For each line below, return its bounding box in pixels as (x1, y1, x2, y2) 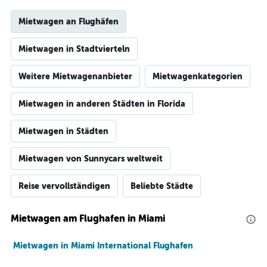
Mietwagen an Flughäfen (18, 17, 119, 26)
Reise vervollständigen (18, 181, 110, 191)
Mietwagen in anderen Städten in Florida (18, 99, 185, 108)
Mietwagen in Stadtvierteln (18, 44, 130, 54)
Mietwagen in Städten (18, 126, 108, 136)
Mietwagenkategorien (153, 72, 243, 81)
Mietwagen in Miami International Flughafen (13, 241, 193, 250)
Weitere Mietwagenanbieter (18, 72, 132, 81)
